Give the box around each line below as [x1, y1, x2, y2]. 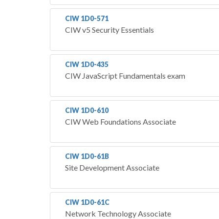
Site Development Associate [65, 162, 159, 172]
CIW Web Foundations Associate [65, 116, 176, 126]
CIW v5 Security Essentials [65, 24, 154, 34]
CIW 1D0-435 [65, 60, 109, 68]
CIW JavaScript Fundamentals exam [65, 70, 185, 80]
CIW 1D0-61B [65, 152, 109, 160]
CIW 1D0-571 [65, 14, 109, 22]
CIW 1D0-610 [65, 106, 109, 114]
